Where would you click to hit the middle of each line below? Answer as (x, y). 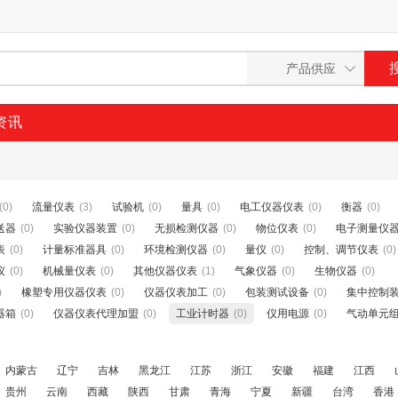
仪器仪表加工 (176, 292)
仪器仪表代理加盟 (96, 314)
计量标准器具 (75, 250)
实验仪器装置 (85, 228)
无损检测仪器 (187, 228)
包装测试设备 (277, 292)
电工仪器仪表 (272, 207)
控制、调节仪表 (341, 250)
